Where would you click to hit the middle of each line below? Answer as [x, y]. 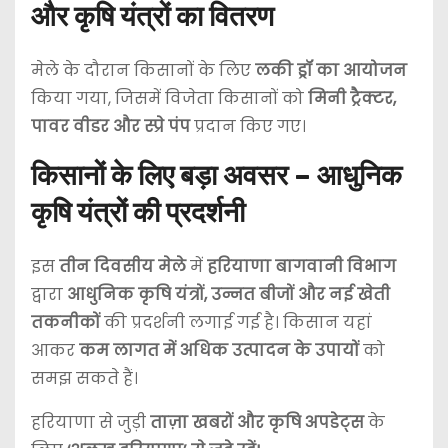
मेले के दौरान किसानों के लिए [143, 71]
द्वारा [49, 295]
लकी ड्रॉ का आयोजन [331, 71]
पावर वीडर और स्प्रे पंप [110, 127]
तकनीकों [65, 323]
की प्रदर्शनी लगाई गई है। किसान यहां [236, 323]
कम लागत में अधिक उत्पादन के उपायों [219, 351]
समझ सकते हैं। [84, 379]
